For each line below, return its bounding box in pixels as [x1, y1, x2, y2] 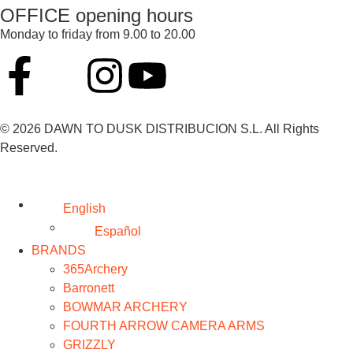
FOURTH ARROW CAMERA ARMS [63, 318, 265, 333]
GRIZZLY [63, 337, 116, 351]
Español [94, 224, 141, 238]
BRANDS [32, 243, 86, 257]
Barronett [63, 281, 114, 295]
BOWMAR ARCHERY [63, 299, 188, 314]
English [62, 201, 106, 215]
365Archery [63, 262, 128, 276]
